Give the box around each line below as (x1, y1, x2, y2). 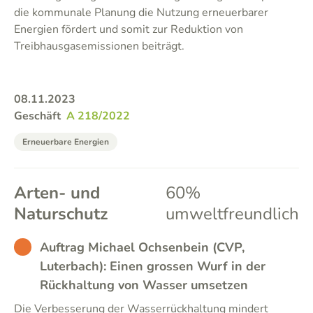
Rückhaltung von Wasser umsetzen (40, 277, 248, 293)
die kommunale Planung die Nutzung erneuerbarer (14, 5, 268, 20)
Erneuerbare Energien (22, 136, 109, 147)
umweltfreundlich (165, 203, 299, 225)
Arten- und (14, 182, 100, 204)
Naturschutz (14, 203, 108, 225)
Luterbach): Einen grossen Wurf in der (40, 258, 265, 275)
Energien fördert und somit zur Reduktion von (14, 22, 243, 37)
